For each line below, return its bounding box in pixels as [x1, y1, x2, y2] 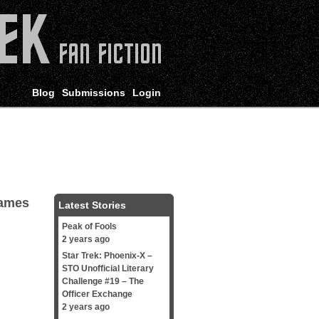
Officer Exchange [62, 289, 132, 299]
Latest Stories [58, 199, 126, 211]
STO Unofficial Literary [62, 263, 154, 273]
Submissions [62, 87, 125, 98]
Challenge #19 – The [62, 276, 144, 286]
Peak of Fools [62, 221, 117, 231]
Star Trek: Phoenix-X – [62, 251, 152, 261]
